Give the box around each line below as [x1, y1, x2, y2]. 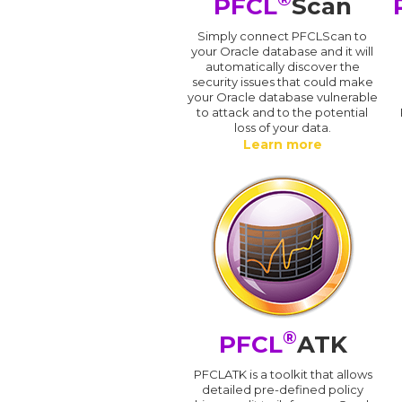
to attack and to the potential [197, 104, 369, 119]
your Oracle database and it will [191, 43, 374, 58]
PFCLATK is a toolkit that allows [193, 366, 372, 381]
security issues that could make [191, 74, 373, 89]
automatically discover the [205, 58, 360, 74]
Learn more [242, 135, 322, 153]
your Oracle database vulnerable [187, 89, 378, 104]
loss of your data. [233, 119, 331, 135]
